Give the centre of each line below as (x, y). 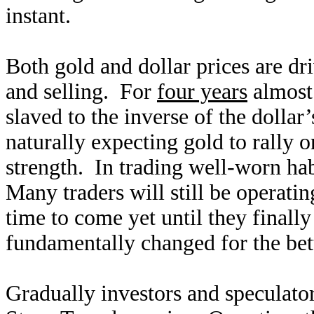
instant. (38, 16)
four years (202, 91)
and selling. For (81, 91)
